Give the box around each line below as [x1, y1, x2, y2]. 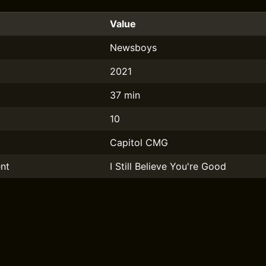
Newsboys [110, 42, 157, 53]
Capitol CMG [110, 137, 168, 148]
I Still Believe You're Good [110, 160, 226, 172]
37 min [110, 89, 140, 101]
